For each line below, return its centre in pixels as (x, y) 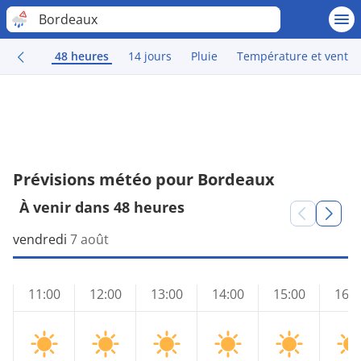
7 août (89, 239)
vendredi (40, 239)
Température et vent (293, 56)
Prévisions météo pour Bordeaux (144, 179)
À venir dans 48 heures (102, 207)
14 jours (150, 56)
